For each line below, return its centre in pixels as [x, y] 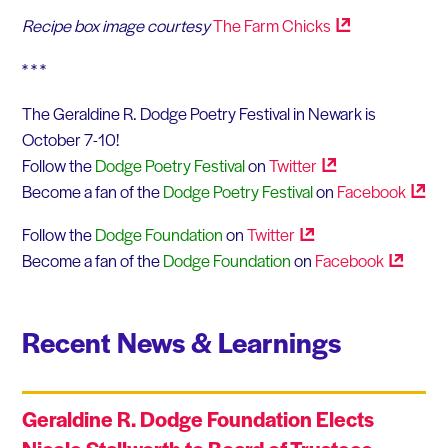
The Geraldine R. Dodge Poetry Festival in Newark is [198, 112]
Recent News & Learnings [181, 342]
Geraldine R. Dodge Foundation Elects [197, 419]
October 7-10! [70, 138]
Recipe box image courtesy [117, 25]
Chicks [306, 25]
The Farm [247, 25]
